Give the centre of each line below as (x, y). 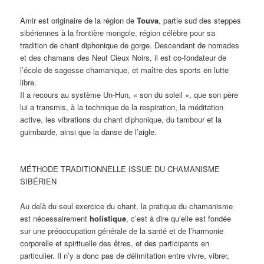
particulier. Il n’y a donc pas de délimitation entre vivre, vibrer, (125, 255)
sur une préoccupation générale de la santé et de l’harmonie (122, 230)
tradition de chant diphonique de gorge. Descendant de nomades (130, 45)
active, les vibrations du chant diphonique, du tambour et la (121, 119)
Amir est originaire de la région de (79, 20)
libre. (29, 82)
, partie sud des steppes (200, 20)
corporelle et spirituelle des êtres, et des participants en (115, 243)
